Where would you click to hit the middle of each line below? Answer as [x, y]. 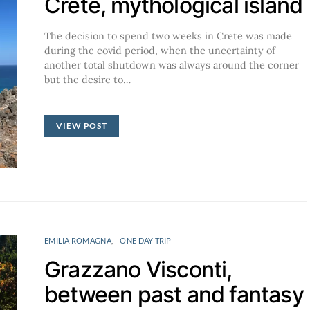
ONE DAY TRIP [146, 240]
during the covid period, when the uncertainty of [160, 50]
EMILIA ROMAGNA [78, 240]
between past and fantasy [174, 294]
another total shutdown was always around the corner [172, 65]
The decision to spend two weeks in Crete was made [168, 36]
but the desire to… [88, 79]
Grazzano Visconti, [138, 269]
